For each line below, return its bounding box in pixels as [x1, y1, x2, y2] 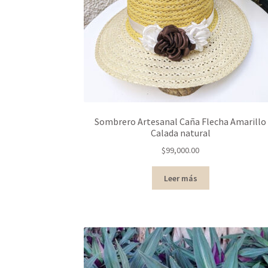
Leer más [163, 172, 197, 184]
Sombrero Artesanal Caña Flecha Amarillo [95, 115, 267, 127]
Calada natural [150, 126, 211, 139]
